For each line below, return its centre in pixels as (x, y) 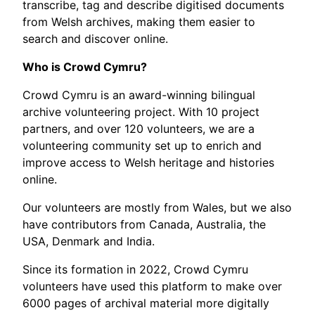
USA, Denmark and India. (92, 242)
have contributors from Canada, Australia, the (144, 225)
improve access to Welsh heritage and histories (148, 163)
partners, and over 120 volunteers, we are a (139, 129)
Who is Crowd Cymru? (85, 67)
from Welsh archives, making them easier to (139, 22)
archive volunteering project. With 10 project (141, 112)
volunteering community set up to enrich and (142, 146)
